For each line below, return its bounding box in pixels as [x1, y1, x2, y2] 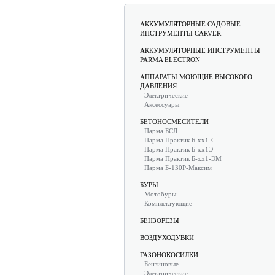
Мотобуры [144, 190, 176, 198]
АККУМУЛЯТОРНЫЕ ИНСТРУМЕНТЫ [140, 47, 260, 54]
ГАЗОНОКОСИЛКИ [140, 251, 198, 258]
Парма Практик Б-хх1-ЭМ [144, 155, 222, 162]
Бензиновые [144, 260, 179, 268]
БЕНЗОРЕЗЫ [140, 217, 179, 224]
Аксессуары [144, 101, 179, 108]
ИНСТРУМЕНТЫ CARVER [140, 29, 221, 37]
